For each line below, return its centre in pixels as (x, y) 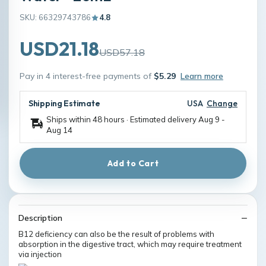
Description (40, 218)
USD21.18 (59, 49)
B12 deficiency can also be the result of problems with (116, 234)
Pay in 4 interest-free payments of (87, 76)
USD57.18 (122, 52)
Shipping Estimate (64, 103)
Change (222, 103)
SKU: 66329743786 (55, 17)
